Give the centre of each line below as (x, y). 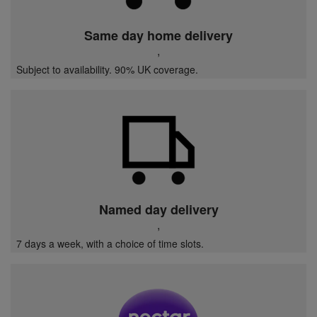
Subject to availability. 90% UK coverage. (107, 69)
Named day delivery (158, 209)
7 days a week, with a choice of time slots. (110, 243)
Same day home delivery (158, 35)
